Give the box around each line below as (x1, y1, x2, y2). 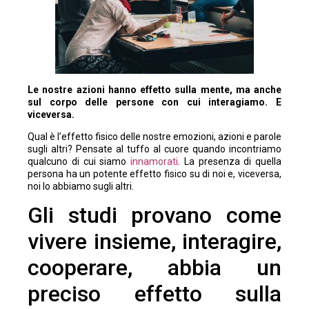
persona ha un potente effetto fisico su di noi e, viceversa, (28, 168, 281, 179)
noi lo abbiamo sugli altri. (28, 180, 134, 192)
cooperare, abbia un (28, 255, 281, 281)
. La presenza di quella (178, 155, 281, 167)
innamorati (130, 155, 178, 167)
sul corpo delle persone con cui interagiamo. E (28, 96, 281, 108)
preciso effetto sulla (28, 281, 281, 308)
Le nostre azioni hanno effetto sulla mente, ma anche (28, 83, 281, 95)
